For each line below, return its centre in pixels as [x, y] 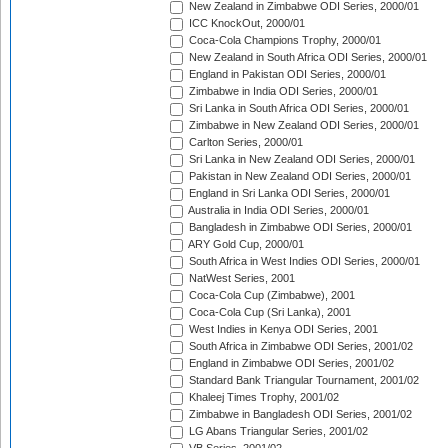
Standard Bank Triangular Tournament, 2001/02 [302, 380]
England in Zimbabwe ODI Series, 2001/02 [290, 363]
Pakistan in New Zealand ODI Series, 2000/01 [298, 176]
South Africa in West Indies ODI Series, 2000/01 [303, 261]
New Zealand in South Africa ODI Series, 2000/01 [306, 57]
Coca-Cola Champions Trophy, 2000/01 [283, 40]
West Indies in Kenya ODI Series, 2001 [282, 329]
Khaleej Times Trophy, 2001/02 [262, 397]
